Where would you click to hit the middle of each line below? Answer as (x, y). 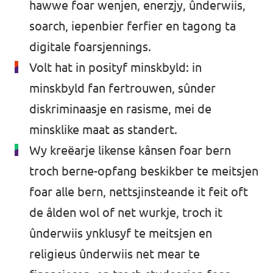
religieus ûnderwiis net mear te (115, 254)
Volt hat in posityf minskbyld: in (115, 67)
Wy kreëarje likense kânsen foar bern (130, 150)
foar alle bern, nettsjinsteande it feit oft (139, 192)
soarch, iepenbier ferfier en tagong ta (133, 26)
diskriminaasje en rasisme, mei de (120, 109)
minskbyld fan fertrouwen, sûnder (122, 88)
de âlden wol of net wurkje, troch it (126, 212)
